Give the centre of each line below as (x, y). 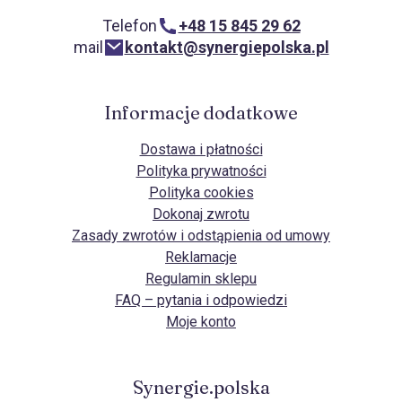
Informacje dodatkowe (201, 112)
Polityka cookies (201, 192)
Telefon (129, 26)
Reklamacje (201, 257)
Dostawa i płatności (201, 149)
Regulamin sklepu (201, 278)
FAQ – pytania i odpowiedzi (201, 300)
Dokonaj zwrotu (201, 214)
